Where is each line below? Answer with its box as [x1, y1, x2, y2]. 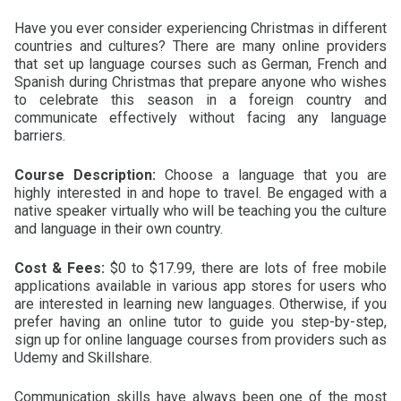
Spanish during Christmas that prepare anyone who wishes [14, 73, 387, 90]
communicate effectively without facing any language [14, 108, 387, 126]
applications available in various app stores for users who [14, 277, 387, 294]
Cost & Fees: [14, 259, 106, 277]
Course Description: [14, 166, 156, 183]
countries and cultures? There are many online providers [14, 37, 387, 55]
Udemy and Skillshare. [14, 348, 152, 366]
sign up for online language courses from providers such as [14, 330, 387, 348]
